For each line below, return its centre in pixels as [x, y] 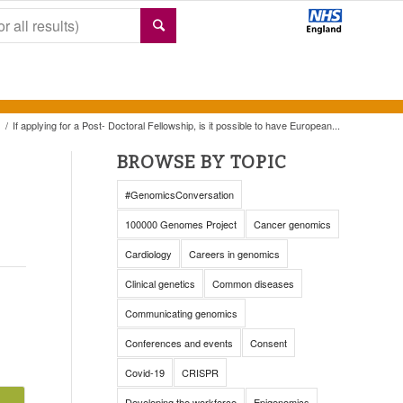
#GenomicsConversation [179, 194]
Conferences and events [179, 343]
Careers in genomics [234, 254]
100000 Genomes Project [180, 224]
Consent [268, 343]
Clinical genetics [160, 283]
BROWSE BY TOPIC [201, 162]
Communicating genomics [181, 313]
